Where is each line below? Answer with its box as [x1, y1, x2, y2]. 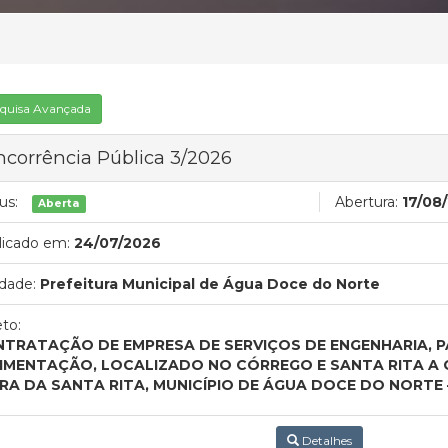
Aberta [38, 196, 80, 210]
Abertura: [335, 192, 398, 211]
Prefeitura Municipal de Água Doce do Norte [40, 274, 380, 293]
